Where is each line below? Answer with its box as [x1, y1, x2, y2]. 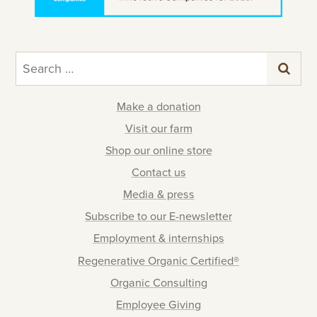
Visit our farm [125, 121, 192, 136]
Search [16, 52, 51, 67]
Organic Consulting [110, 275, 207, 290]
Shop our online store [105, 144, 212, 158]
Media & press [122, 188, 195, 202]
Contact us [131, 166, 186, 180]
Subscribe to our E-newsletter [85, 209, 232, 224]
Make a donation [116, 99, 201, 114]
